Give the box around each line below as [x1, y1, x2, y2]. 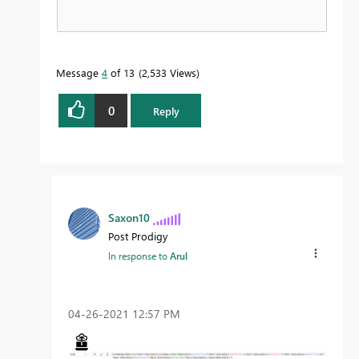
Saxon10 [108, 210, 150, 226]
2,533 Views [142, 66, 196, 80]
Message [56, 66, 102, 80]
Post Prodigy [108, 229, 167, 244]
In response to [108, 249, 170, 263]
